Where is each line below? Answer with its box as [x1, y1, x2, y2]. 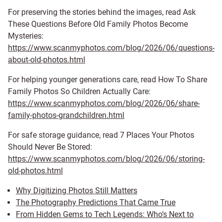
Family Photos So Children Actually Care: [8, 86, 151, 96]
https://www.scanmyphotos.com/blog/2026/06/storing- [8, 154, 205, 164]
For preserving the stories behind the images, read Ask [8, 7, 196, 17]
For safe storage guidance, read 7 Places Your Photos [8, 130, 194, 140]
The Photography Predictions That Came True [16, 197, 175, 207]
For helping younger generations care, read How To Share [8, 74, 207, 84]
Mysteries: [8, 31, 44, 41]
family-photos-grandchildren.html [8, 110, 124, 120]
